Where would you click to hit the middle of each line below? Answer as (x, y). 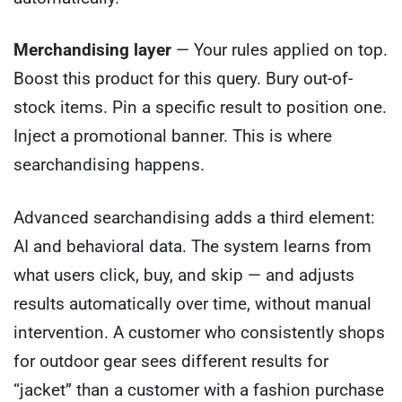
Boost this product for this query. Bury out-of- (183, 79)
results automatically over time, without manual (192, 303)
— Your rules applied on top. (280, 50)
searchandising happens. (109, 165)
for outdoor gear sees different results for (171, 361)
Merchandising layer (92, 50)
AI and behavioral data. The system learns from (192, 246)
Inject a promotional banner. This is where (173, 136)
